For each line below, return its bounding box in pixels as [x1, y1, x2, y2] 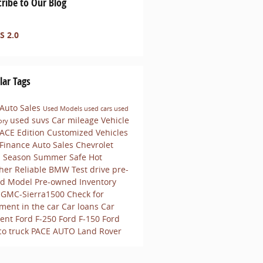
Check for [66, 188, 104, 200]
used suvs [9, 114, 52, 126]
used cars [83, 104, 114, 113]
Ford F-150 [58, 213, 102, 224]
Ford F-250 [15, 213, 59, 224]
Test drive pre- [71, 163, 129, 175]
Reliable [14, 163, 49, 175]
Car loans [61, 200, 101, 212]
